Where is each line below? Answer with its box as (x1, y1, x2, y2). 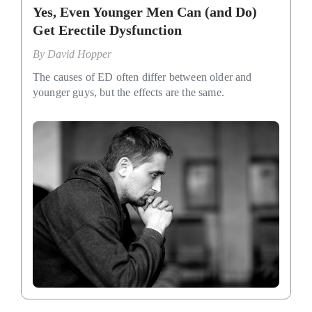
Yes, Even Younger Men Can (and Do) (33, 3, 257, 19)
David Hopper (47, 47, 111, 60)
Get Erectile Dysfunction (33, 22, 182, 38)
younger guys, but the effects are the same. (33, 86, 224, 98)
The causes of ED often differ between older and (33, 70, 252, 83)
